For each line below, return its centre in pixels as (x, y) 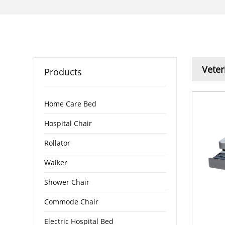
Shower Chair (67, 182)
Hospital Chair (68, 123)
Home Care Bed (71, 103)
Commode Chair (72, 201)
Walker (56, 162)
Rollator (58, 143)
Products (63, 72)
